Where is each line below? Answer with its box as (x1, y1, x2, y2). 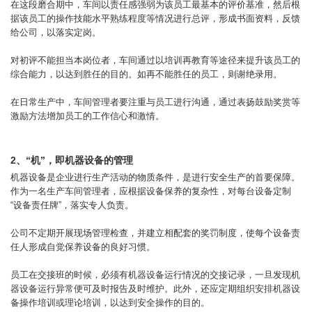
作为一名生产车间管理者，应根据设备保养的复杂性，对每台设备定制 (10, 186, 291, 196)
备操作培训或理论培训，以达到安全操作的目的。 (10, 297, 210, 308)
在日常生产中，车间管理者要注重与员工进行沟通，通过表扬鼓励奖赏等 (10, 97, 300, 107)
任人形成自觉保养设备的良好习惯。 (10, 242, 155, 252)
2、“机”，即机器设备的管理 (10, 155, 133, 166)
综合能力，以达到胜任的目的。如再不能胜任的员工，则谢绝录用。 (10, 69, 282, 79)
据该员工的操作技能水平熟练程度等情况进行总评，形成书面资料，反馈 (10, 13, 300, 24)
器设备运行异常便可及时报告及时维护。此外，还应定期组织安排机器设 (10, 283, 300, 294)
